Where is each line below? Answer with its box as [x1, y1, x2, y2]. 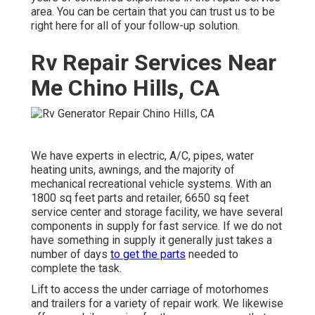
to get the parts [110, 247, 186, 261]
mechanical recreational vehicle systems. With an [31, 176, 271, 191]
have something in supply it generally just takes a [31, 233, 272, 247]
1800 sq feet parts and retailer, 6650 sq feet [31, 191, 249, 205]
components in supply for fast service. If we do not [31, 219, 282, 233]
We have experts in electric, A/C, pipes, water [31, 148, 254, 162]
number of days [31, 247, 110, 261]
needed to [186, 247, 238, 261]
